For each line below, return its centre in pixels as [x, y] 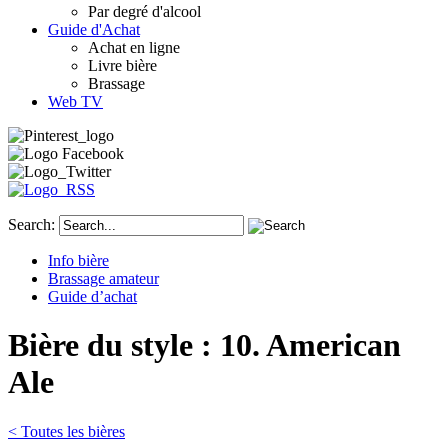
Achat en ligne [134, 47]
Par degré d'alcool [144, 11]
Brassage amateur [103, 278]
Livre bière [122, 65]
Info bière [78, 260]
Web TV [75, 101]
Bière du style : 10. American [204, 345]
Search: [31, 224]
